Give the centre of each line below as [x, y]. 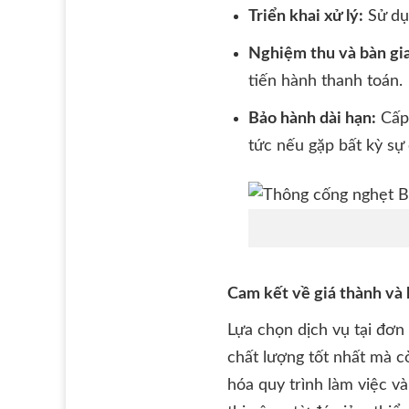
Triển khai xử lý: [306, 17]
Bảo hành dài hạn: [313, 118]
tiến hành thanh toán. [326, 81]
